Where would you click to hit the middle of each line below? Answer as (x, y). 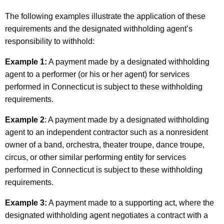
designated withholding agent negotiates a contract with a (106, 215)
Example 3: (26, 202)
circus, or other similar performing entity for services (95, 157)
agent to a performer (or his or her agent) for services (97, 74)
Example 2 (25, 119)
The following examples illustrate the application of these (105, 16)
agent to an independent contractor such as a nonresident (106, 132)
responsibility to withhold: (50, 41)
